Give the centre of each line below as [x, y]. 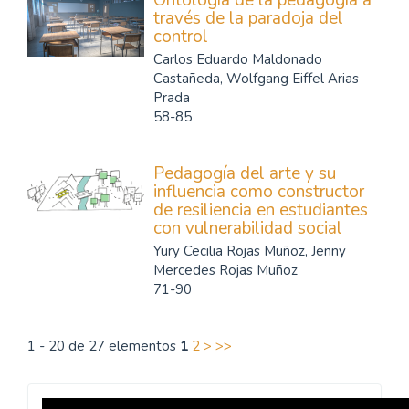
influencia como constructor [259, 192]
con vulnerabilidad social [248, 228]
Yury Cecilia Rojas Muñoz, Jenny [250, 251]
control [181, 37]
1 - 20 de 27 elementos [104, 346]
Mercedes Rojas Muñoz [225, 270]
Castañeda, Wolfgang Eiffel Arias [256, 79]
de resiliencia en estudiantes [261, 210]
